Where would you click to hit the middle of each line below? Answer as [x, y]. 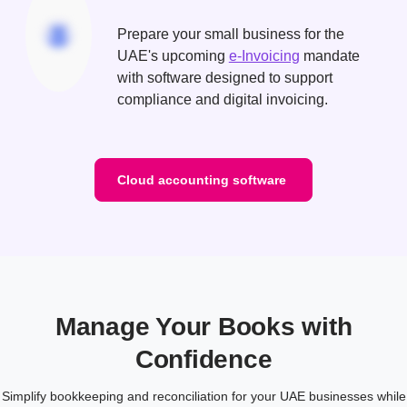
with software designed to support [224, 78]
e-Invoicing [264, 56]
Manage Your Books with [203, 327]
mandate [329, 56]
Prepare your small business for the [230, 35]
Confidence [203, 360]
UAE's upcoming [173, 56]
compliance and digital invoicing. [222, 100]
